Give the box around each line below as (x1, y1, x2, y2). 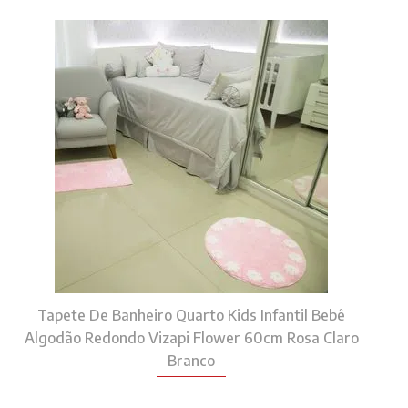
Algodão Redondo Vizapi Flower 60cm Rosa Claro (24, 329, 359, 347)
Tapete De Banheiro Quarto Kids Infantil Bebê (37, 306, 345, 324)
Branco (168, 352, 215, 370)
